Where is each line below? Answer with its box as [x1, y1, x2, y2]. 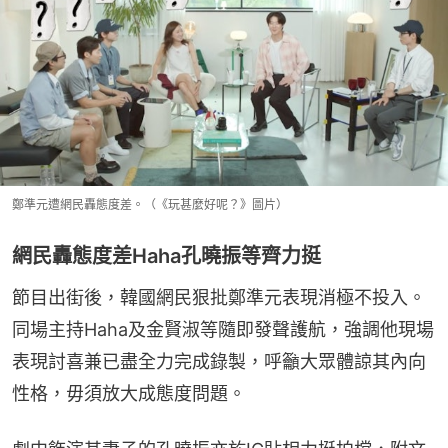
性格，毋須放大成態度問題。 [12, 382, 246, 404]
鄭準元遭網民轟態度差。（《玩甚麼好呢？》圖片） [12, 196, 288, 212]
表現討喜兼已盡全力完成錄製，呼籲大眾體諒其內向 [12, 350, 426, 372]
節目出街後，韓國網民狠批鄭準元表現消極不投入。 [12, 286, 426, 308]
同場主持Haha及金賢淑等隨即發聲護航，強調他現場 [12, 318, 434, 340]
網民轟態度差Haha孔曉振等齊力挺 [12, 243, 321, 268]
